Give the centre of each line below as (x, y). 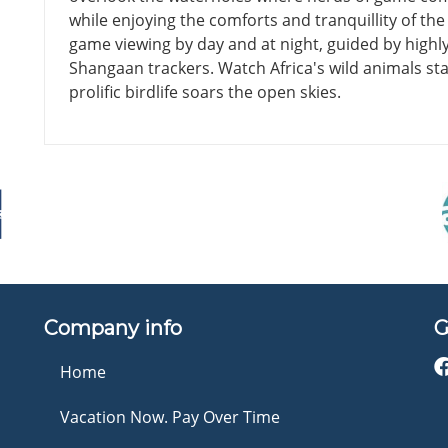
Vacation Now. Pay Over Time (170, 416)
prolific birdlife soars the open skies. (205, 91)
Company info (113, 327)
